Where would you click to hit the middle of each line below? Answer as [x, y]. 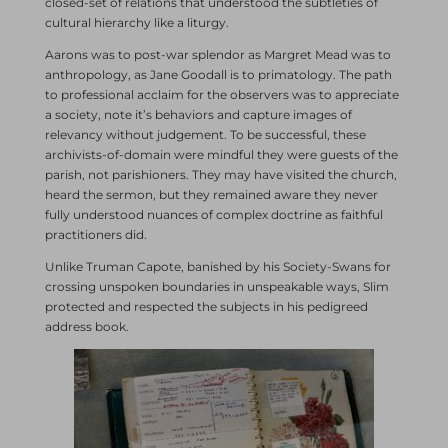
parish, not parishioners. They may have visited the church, [220, 174]
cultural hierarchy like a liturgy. [136, 22]
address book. [86, 326]
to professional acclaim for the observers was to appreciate [221, 94]
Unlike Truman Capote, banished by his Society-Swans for [217, 266]
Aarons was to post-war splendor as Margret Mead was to [217, 54]
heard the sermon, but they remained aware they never [211, 194]
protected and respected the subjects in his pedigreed [206, 306]
